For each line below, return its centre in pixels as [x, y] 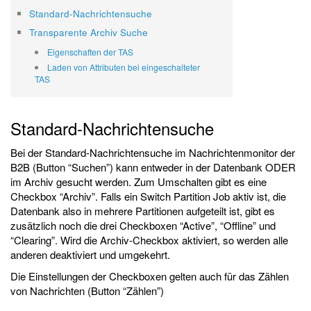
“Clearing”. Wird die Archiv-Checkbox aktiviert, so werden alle [149, 240]
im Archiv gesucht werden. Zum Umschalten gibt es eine [138, 182]
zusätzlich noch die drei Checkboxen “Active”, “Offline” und [143, 225]
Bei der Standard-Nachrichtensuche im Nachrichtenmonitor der [153, 152]
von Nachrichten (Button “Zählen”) [87, 291]
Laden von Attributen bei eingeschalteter [124, 67]
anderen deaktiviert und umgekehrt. [90, 254]
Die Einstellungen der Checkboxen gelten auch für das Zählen [150, 276]
